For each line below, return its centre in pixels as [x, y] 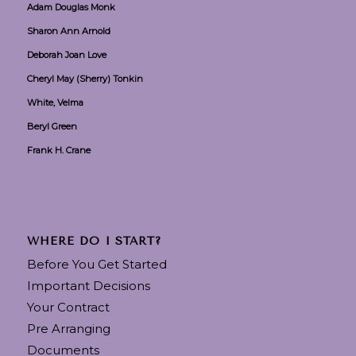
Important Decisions [88, 285]
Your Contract [68, 307]
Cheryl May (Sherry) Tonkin [85, 78]
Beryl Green [52, 126]
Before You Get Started [97, 264]
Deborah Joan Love [66, 54]
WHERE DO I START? [94, 241]
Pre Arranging [68, 328]
